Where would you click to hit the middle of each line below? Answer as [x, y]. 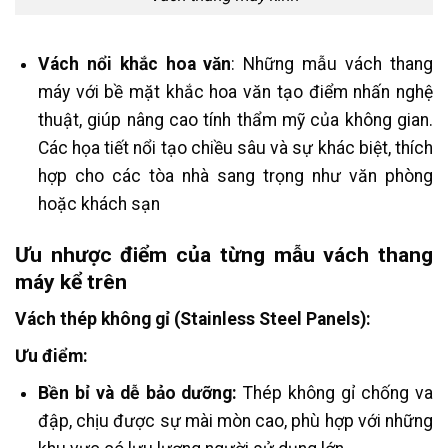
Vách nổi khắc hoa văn [134, 63]
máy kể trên [71, 281]
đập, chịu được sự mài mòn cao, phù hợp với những [235, 420]
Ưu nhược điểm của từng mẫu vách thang [224, 254]
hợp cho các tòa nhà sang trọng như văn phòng [235, 175]
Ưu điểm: [51, 356]
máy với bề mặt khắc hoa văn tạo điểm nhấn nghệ [235, 91]
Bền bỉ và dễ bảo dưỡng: [137, 392]
